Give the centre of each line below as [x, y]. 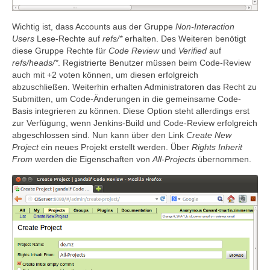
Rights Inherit [217, 147]
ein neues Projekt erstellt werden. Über [115, 147]
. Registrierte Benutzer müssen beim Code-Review [154, 63]
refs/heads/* [35, 63]
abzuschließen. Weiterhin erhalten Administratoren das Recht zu [134, 87]
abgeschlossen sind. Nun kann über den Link [99, 135]
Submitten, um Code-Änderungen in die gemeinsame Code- [127, 99]
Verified [193, 51]
